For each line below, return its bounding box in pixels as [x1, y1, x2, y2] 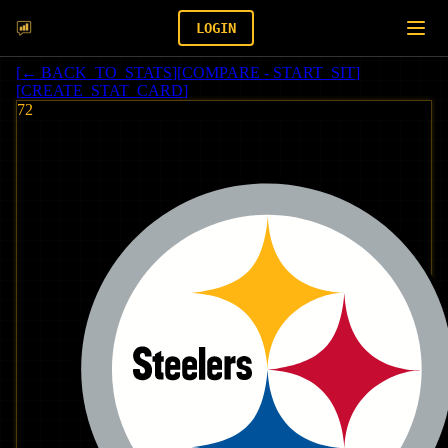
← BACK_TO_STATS [21, 64, 172, 81]
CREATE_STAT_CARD [21, 82, 183, 99]
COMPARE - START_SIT [182, 64, 355, 81]
